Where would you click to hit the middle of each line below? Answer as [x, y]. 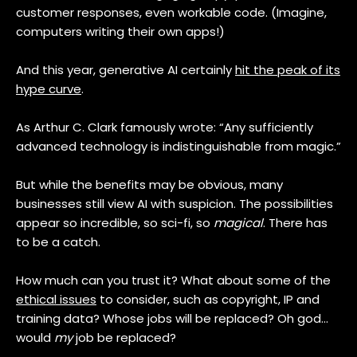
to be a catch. [58, 242]
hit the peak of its [288, 70]
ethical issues [56, 299]
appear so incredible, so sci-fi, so [115, 223]
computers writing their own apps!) [120, 31]
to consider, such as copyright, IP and [208, 299]
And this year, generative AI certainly [126, 70]
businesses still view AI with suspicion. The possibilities [175, 204]
